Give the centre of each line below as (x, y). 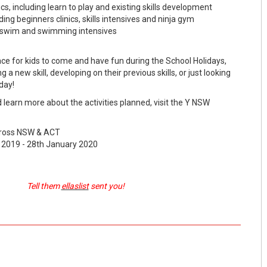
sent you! (106, 186)
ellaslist (75, 186)
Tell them (44, 186)
